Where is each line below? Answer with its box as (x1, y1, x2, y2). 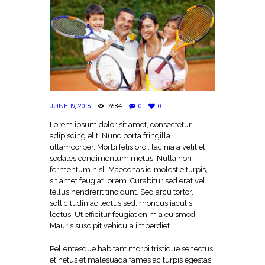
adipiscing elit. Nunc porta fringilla (50, 131, 170, 140)
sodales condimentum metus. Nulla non (50, 154, 192, 163)
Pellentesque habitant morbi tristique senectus (50, 244, 213, 253)
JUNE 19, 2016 (50, 102, 91, 110)
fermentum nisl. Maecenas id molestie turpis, (50, 165, 208, 174)
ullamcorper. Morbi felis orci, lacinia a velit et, (50, 143, 207, 151)
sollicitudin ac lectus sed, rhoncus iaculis (50, 199, 192, 208)
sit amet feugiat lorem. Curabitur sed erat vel (50, 176, 205, 185)
